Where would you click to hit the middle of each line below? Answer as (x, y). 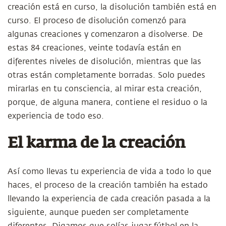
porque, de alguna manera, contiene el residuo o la (107, 102)
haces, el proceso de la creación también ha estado (108, 185)
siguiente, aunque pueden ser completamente (98, 212)
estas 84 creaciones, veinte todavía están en (94, 48)
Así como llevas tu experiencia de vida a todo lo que (109, 172)
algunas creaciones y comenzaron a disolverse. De (105, 34)
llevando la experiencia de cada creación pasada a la (109, 199)
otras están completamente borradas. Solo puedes (106, 75)
